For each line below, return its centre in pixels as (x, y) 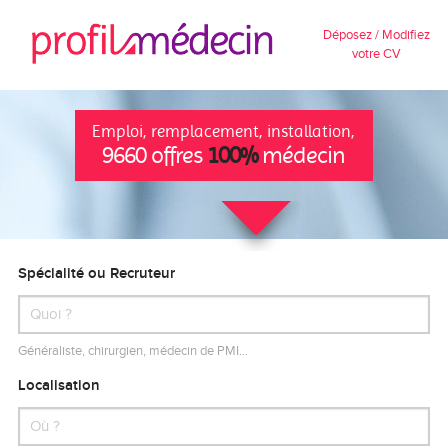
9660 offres (155, 155)
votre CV (376, 54)
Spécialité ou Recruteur (96, 273)
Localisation (59, 385)
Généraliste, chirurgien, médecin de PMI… (133, 350)
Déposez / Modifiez (376, 35)
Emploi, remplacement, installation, (224, 131)
